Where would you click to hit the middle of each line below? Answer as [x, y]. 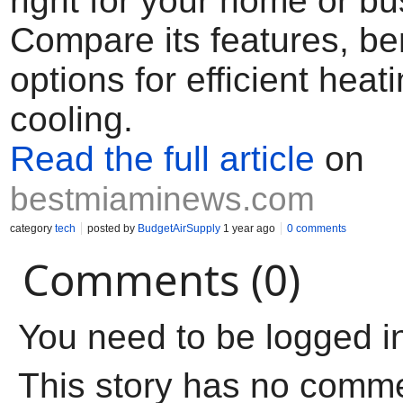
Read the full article [162, 159]
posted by [112, 228]
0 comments [317, 228]
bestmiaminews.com [162, 199]
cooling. [72, 119]
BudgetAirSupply [179, 228]
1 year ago [248, 228]
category [32, 228]
